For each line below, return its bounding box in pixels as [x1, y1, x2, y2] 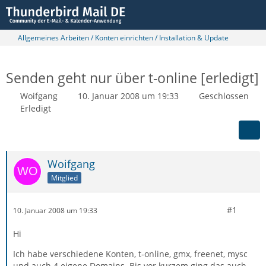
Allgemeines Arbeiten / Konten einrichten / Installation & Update [18, 33, 229, 43]
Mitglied [51, 172, 78, 183]
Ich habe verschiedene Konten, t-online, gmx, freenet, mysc [13, 248, 248, 259]
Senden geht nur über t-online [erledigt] [6, 68, 259, 87]
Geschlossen [199, 90, 249, 102]
